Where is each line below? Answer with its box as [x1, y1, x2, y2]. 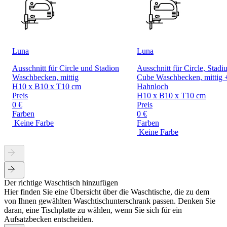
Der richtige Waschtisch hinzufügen [4, 178, 118, 187]
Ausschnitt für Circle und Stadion [12, 64, 119, 73]
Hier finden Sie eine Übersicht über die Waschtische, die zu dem [4, 187, 209, 197]
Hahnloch [137, 82, 168, 91]
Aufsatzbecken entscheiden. [4, 215, 93, 224]
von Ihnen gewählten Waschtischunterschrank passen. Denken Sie [4, 197, 215, 206]
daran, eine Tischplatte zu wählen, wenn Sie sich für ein [4, 206, 182, 215]
